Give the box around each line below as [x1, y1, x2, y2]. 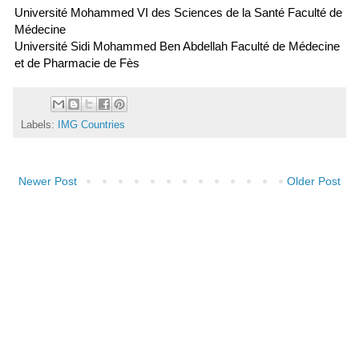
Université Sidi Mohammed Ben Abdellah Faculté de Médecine [14, 38, 340, 53]
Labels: [21, 119, 58, 131]
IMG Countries [58, 119, 125, 131]
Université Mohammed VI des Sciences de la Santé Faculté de [14, 5, 342, 19]
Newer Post [18, 175, 77, 188]
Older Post [287, 175, 341, 188]
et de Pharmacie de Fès [14, 55, 139, 70]
